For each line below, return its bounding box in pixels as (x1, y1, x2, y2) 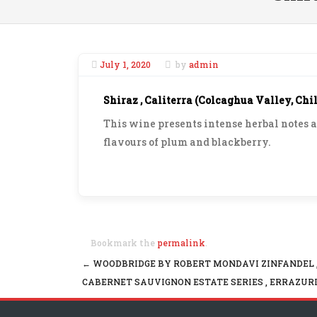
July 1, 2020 (99, 59, 151, 71)
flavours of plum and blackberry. (103, 135, 271, 149)
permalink (157, 236, 205, 248)
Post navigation (78, 271, 229, 298)
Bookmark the (91, 236, 157, 248)
